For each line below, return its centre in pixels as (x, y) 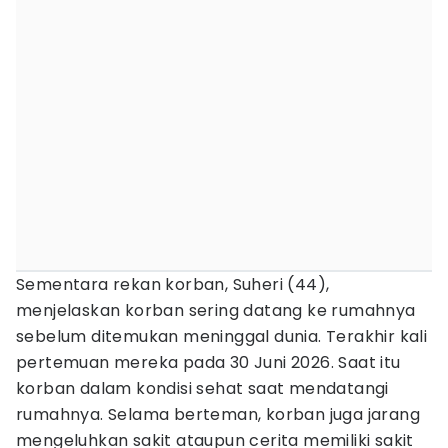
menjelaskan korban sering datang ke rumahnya (216, 310)
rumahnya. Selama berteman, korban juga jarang (218, 414)
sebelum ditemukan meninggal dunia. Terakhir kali (222, 336)
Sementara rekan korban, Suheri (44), (173, 284)
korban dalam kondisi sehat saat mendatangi (202, 388)
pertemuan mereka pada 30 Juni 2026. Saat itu (208, 362)
